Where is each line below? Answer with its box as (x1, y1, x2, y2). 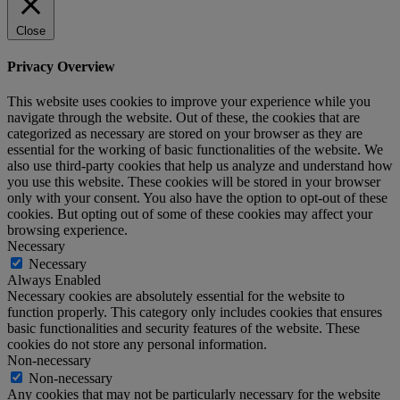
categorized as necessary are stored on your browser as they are (7, 126, 362, 142)
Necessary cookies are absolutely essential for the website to (7, 288, 345, 304)
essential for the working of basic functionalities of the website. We (7, 142, 383, 158)
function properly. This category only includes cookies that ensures (7, 304, 382, 321)
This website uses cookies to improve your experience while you (7, 94, 371, 110)
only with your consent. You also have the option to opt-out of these (7, 190, 387, 206)
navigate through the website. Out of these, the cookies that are (7, 110, 360, 126)
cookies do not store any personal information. (7, 337, 267, 353)
